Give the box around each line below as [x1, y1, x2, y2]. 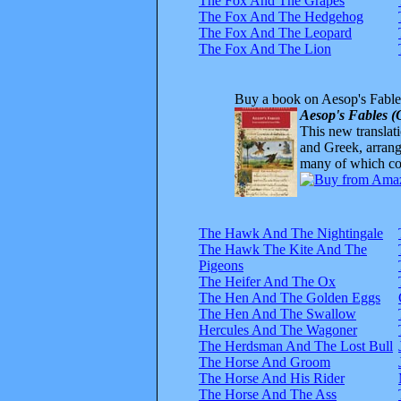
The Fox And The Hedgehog [199, 8, 363, 24]
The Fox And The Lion [199, 40, 331, 56]
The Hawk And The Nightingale [199, 225, 383, 241]
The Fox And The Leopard [199, 24, 352, 40]
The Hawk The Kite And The [199, 241, 367, 257]
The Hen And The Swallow [199, 305, 356, 321]
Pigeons [199, 257, 243, 273]
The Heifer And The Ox [199, 273, 336, 289]
